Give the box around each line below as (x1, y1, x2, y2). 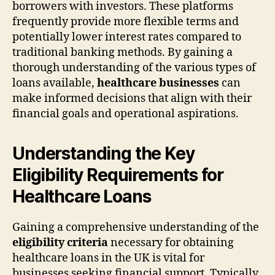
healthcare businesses (97, 76, 219, 90)
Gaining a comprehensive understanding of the (12, 220, 259, 234)
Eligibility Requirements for (12, 164, 223, 185)
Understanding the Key (12, 142, 195, 164)
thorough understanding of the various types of (12, 60, 256, 75)
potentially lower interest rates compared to (12, 29, 241, 44)
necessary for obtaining (108, 235, 234, 250)
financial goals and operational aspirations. (12, 106, 239, 121)
